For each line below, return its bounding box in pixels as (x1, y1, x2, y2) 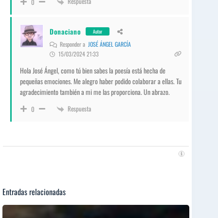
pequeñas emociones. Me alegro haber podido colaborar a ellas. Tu (20, 75, 182, 86)
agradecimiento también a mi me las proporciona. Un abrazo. (20, 86, 170, 97)
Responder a (58, 39, 88, 48)
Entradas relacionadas (2, 185, 66, 198)
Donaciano (50, 26, 81, 37)
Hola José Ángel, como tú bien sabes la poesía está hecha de (20, 65, 165, 75)
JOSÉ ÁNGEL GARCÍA (88, 39, 131, 48)
